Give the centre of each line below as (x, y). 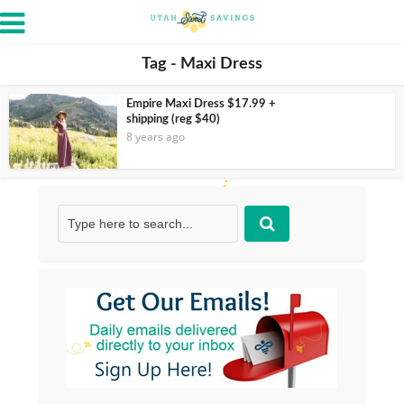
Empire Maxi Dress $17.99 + (201, 104)
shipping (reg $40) (173, 119)
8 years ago (156, 137)
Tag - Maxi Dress (202, 64)
